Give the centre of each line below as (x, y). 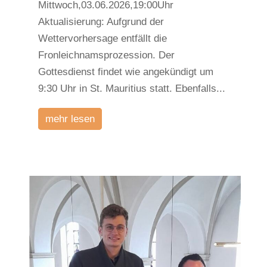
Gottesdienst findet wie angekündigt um (125, 72)
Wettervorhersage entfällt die (102, 38)
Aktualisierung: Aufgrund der (101, 21)
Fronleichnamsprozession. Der (106, 55)
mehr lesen (70, 119)
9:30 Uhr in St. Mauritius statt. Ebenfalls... (131, 88)
